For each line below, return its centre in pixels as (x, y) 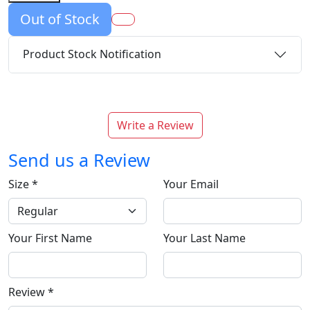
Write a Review (155, 125)
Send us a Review (79, 159)
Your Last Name (204, 238)
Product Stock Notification (92, 54)
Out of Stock (60, 19)
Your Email (191, 184)
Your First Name (50, 238)
